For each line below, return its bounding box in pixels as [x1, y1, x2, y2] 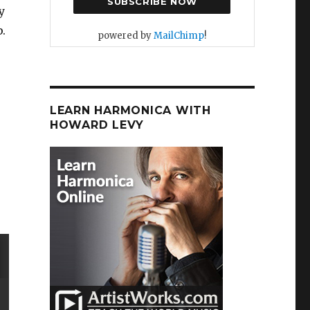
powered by [98, 29, 154, 42]
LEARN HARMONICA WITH [49, 103, 211, 117]
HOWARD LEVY [49, 118, 145, 131]
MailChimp [154, 29, 205, 42]
